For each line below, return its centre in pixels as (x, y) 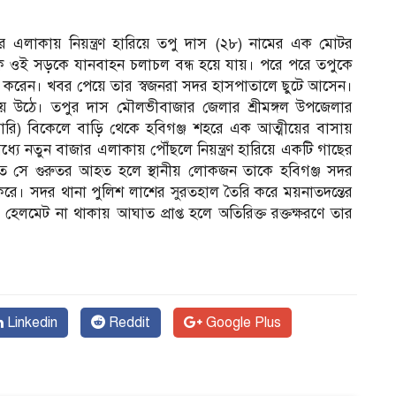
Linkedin (30, 322)
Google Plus (242, 322)
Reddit (128, 322)
